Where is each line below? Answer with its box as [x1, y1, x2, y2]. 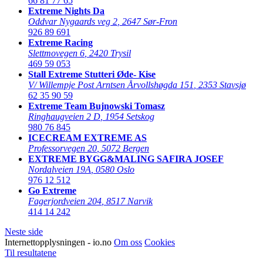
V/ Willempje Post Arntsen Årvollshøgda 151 [28, 79, 194, 90]
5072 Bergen [102, 143, 149, 153]
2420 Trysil [89, 48, 131, 58]
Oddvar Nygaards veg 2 [28, 16, 117, 26]
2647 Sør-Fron [122, 16, 177, 26]
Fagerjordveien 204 [28, 195, 102, 206]
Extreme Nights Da [28, 5, 104, 16]
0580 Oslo [96, 164, 134, 174]
